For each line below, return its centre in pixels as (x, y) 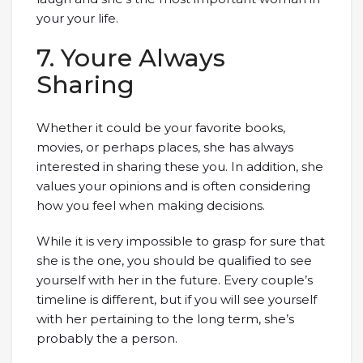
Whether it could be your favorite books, (161, 128)
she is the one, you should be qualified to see (174, 261)
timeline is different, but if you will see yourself (177, 299)
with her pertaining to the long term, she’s (165, 319)
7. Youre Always (131, 58)
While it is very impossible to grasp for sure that (181, 241)
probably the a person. (107, 338)
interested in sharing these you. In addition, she (180, 167)
